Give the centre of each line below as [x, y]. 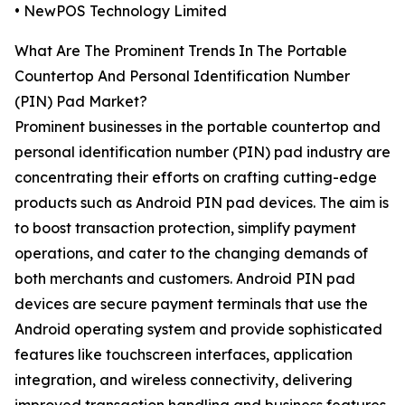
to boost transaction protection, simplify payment [185, 228]
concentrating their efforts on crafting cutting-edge [196, 178]
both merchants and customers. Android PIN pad [185, 279]
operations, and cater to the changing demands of [191, 254]
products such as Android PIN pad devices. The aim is [202, 203]
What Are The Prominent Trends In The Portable [181, 51]
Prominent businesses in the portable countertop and [198, 127]
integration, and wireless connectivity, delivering [184, 380]
